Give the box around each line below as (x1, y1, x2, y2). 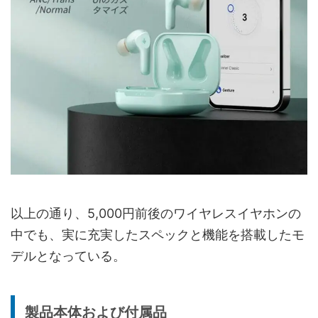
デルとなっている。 (11, 248, 126, 263)
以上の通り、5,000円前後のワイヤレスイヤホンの (11, 205, 301, 221)
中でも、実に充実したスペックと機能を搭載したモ (11, 226, 305, 242)
